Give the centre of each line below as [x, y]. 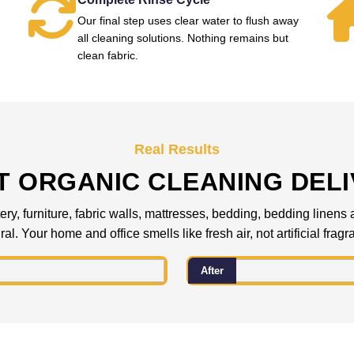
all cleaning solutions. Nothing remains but [183, 38]
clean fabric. [107, 55]
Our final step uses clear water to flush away [188, 21]
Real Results [177, 149]
